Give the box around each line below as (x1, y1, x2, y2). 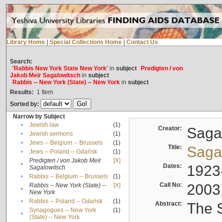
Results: (9, 89, 34, 96)
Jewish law (29, 121, 59, 129)
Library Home (6, 39, 45, 46)
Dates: (163, 163, 185, 170)
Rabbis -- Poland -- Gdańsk (29, 198, 103, 205)
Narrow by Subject (12, 113, 65, 120)
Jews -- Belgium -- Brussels (29, 139, 103, 147)
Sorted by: (9, 101, 41, 108)
